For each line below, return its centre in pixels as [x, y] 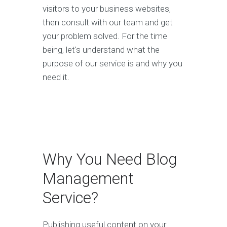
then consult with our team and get [108, 22]
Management [88, 179]
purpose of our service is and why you [112, 63]
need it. [56, 77]
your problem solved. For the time [105, 36]
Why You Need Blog [110, 159]
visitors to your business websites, [107, 9]
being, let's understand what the [101, 50]
